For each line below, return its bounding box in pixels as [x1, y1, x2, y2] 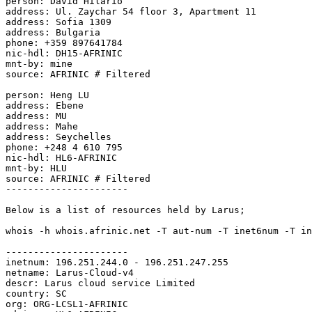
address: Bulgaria [6, 26, 100, 38]
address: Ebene [6, 100, 84, 111]
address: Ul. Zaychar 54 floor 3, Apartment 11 [6, 6, 256, 17]
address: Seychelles [6, 131, 111, 142]
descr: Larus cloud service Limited [6, 277, 195, 288]
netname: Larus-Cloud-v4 [6, 267, 134, 278]
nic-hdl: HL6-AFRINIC [6, 152, 117, 163]
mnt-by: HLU [6, 162, 67, 173]
